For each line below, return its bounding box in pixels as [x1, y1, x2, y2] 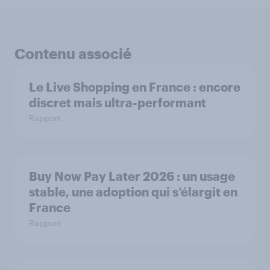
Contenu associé [14, 45, 131, 62]
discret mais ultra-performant [29, 95, 206, 110]
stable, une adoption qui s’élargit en [29, 184, 237, 199]
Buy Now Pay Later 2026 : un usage [29, 169, 235, 183]
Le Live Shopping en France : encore [29, 80, 240, 94]
